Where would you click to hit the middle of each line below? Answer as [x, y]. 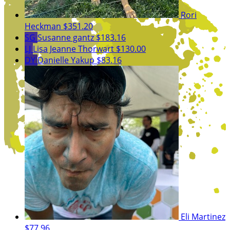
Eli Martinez [203, 216]
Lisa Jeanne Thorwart [74, 49]
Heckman [44, 26]
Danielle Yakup [67, 60]
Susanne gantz [67, 37]
